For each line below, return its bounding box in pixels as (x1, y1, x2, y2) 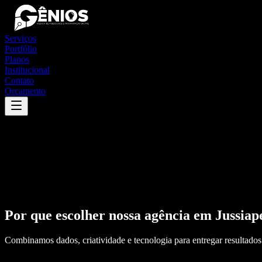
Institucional (5, 65, 50, 75)
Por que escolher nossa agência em (5, 207, 215, 223)
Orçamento (5, 86, 46, 96)
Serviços (5, 33, 36, 43)
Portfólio (5, 44, 37, 54)
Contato (5, 75, 34, 85)
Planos (5, 54, 29, 64)
